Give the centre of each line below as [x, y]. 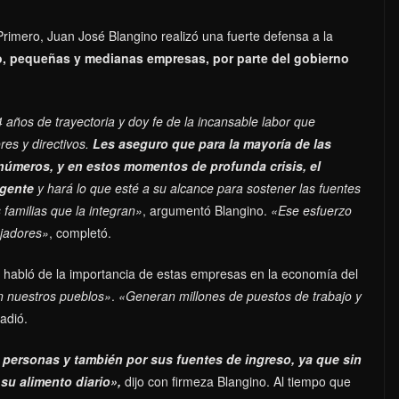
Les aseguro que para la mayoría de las [210, 143]
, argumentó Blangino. [207, 210]
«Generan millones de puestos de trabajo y [240, 295]
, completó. [80, 232]
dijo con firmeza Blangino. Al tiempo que [236, 381]
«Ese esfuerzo [311, 210]
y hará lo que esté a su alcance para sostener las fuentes [199, 187]
